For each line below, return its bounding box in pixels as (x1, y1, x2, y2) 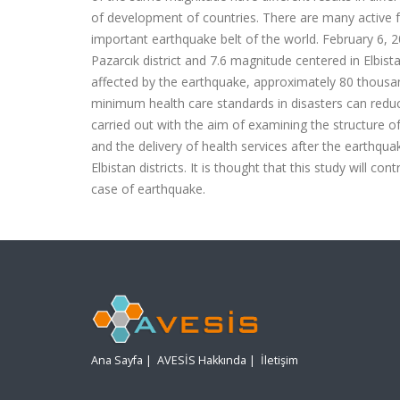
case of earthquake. (91, 180, 205, 197)
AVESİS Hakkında (157, 353, 246, 369)
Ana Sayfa (91, 353, 143, 369)
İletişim (261, 353, 298, 369)
